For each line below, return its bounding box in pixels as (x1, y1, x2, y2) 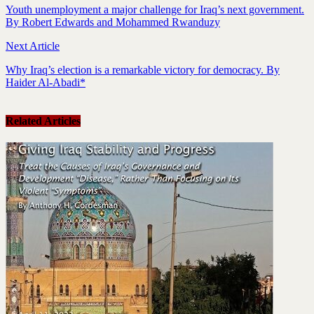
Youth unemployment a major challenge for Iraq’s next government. (6, 3, 304, 15)
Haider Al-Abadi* (6, 76, 86, 88)
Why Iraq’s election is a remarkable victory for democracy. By (6, 63, 280, 76)
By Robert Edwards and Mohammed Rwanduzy (6, 15, 220, 28)
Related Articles (6, 114, 81, 127)
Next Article (6, 39, 60, 52)
